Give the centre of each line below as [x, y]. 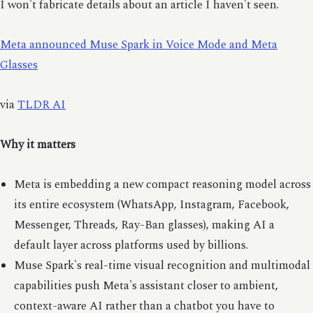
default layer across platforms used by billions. [131, 245]
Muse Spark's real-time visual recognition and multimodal [162, 265]
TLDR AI [42, 105]
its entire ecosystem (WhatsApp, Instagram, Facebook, [151, 205]
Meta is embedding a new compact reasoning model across [162, 184]
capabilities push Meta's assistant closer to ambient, [146, 286]
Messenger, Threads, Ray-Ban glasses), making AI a [144, 225]
